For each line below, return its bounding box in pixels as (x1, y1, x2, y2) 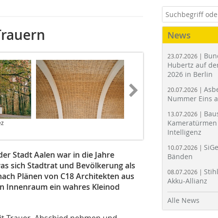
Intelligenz (167, 127, 201, 137)
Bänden (167, 152, 193, 161)
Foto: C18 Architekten (129, 118, 187, 127)
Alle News (167, 196, 200, 205)
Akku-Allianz (167, 176, 207, 185)
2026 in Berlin (167, 70, 213, 79)
